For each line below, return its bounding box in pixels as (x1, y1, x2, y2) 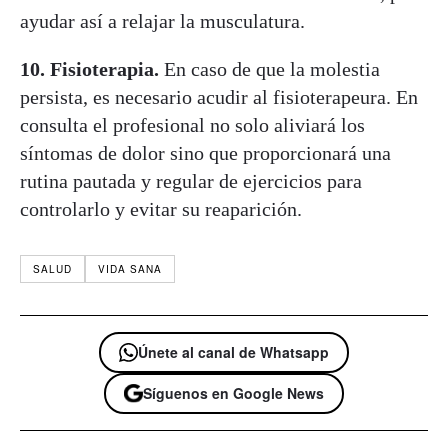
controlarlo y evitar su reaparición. (20, 197, 302, 220)
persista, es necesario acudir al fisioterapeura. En (20, 85, 418, 108)
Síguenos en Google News (143, 382, 324, 403)
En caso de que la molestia (159, 57, 380, 80)
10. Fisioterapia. (20, 57, 159, 80)
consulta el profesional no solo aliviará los (20, 113, 365, 136)
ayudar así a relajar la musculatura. (20, 9, 305, 32)
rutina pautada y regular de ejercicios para (20, 169, 362, 192)
